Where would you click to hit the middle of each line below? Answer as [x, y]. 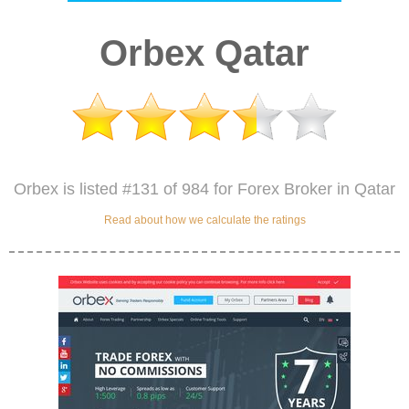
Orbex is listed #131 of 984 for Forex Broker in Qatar [204, 189]
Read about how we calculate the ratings [204, 220]
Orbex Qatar [204, 53]
